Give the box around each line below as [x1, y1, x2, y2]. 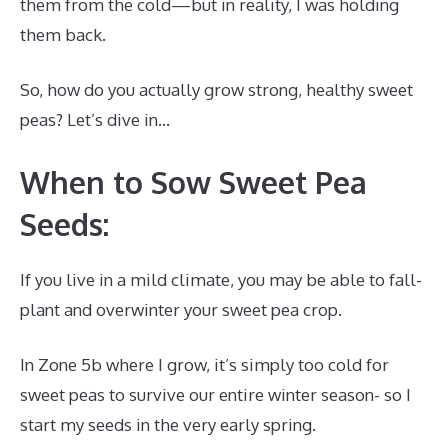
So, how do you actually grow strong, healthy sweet [20, 79, 413, 101]
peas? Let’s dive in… [20, 109, 170, 131]
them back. [20, 23, 106, 45]
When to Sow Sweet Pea [20, 162, 367, 201]
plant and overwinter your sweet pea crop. [20, 298, 342, 320]
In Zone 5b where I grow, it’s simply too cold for [20, 354, 389, 376]
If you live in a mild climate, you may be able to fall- [20, 268, 422, 290]
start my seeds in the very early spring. [20, 414, 316, 436]
